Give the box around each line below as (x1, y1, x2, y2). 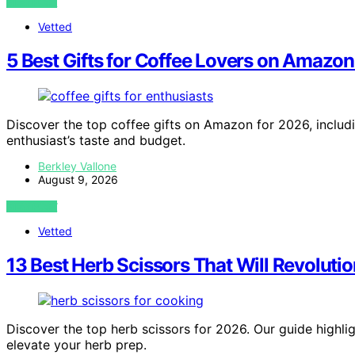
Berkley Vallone (38, 158, 116, 173)
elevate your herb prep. (6, 336, 147, 353)
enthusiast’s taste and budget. (6, 132, 185, 148)
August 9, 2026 (38, 172, 118, 186)
